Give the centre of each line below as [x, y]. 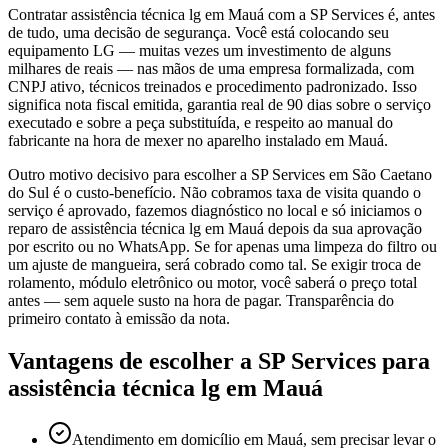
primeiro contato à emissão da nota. [119, 318]
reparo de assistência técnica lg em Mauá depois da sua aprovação [215, 228]
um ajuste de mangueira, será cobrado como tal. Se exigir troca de [214, 264]
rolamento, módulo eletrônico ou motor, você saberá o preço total [212, 282]
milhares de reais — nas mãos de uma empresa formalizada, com [211, 68]
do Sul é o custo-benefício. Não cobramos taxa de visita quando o [214, 192]
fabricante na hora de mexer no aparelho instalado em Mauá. [198, 140]
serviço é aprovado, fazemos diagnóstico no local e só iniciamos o [215, 210]
